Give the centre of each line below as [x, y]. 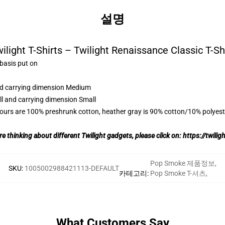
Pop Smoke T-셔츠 [178, 173]
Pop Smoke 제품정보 [183, 163]
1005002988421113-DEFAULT [72, 168]
